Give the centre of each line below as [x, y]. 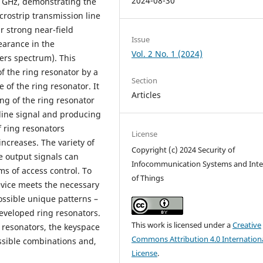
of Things [148, 178]
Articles [146, 95]
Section [145, 80]
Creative [247, 225]
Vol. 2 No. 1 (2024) [167, 53]
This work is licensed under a [182, 225]
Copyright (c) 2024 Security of [183, 149]
